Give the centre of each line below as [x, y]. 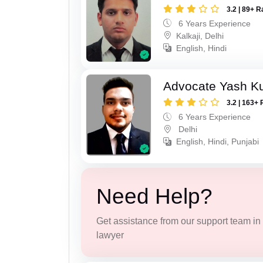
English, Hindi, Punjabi [218, 142]
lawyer [110, 235]
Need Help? [154, 196]
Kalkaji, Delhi [200, 36]
